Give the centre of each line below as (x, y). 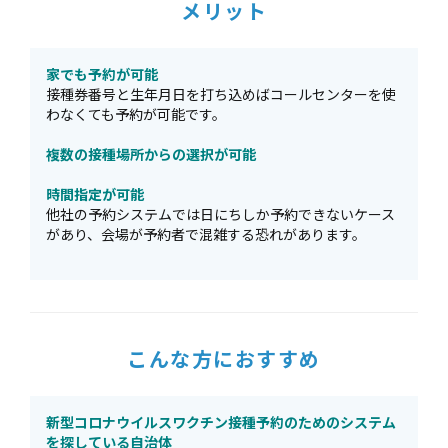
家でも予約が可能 (102, 74)
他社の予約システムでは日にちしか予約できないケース (220, 214)
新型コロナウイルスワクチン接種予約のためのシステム (221, 422)
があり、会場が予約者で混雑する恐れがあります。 (206, 234)
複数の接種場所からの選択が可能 (151, 154)
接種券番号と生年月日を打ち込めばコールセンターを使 (221, 94)
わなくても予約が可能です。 (136, 114)
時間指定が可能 (95, 194)
